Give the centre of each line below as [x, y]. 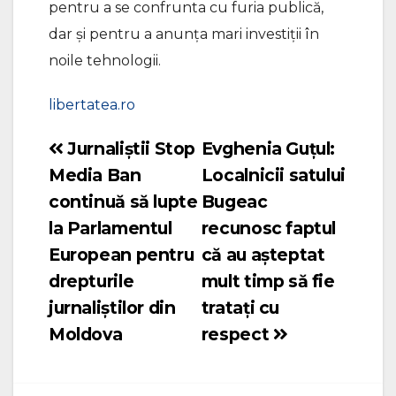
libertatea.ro [92, 104]
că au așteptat [263, 254]
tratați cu [240, 307]
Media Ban [95, 175]
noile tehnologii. [105, 60]
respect [237, 334]
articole [76, 219]
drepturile [91, 281]
